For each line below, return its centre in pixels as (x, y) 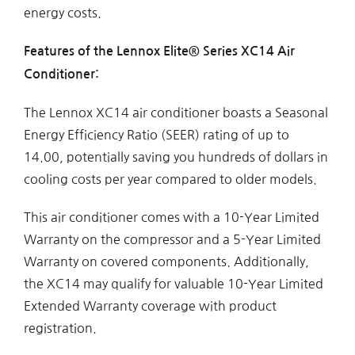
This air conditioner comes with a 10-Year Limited (171, 218)
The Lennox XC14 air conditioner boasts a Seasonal (176, 113)
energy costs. (62, 13)
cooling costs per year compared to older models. (170, 179)
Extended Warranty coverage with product (150, 306)
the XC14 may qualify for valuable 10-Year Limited (173, 284)
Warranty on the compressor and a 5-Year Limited (172, 240)
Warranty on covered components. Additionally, (166, 262)
